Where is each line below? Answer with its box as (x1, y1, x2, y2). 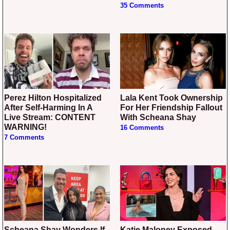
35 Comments (120, 2, 164, 9)
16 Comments (120, 124, 164, 131)
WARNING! (4, 123, 47, 131)
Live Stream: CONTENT (4, 113, 95, 122)
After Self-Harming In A (4, 103, 92, 112)
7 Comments (4, 134, 44, 141)
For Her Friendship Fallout (120, 103, 222, 112)
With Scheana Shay (120, 113, 196, 122)
